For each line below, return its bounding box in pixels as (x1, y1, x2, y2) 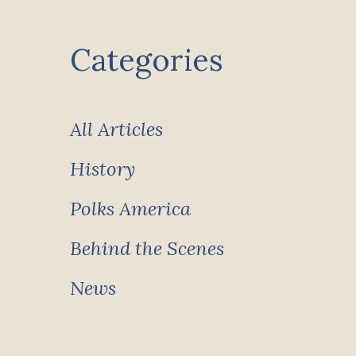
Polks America (69, 196, 191, 221)
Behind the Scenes (69, 236, 224, 261)
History (69, 157, 135, 181)
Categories (69, 41, 223, 79)
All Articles (69, 117, 163, 141)
